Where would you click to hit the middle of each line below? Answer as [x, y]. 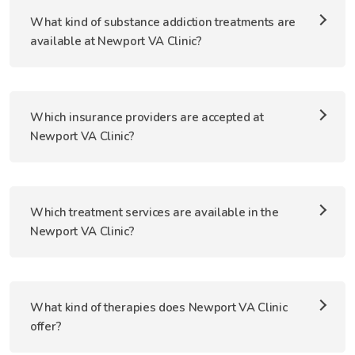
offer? [46, 326]
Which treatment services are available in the [155, 212]
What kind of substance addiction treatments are [163, 22]
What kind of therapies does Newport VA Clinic [159, 307]
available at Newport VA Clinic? [116, 41]
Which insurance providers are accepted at [147, 117]
